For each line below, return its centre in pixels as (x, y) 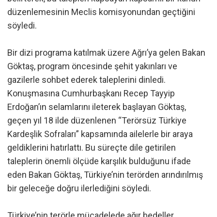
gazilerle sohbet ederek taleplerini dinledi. (86, 80)
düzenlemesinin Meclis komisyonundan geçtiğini (101, 12)
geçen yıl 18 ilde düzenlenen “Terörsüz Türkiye (97, 121)
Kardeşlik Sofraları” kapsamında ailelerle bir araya (100, 134)
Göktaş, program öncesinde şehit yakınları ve (92, 66)
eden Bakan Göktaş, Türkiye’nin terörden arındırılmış (105, 175)
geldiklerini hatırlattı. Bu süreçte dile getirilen (92, 148)
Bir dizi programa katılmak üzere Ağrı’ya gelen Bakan (106, 53)
